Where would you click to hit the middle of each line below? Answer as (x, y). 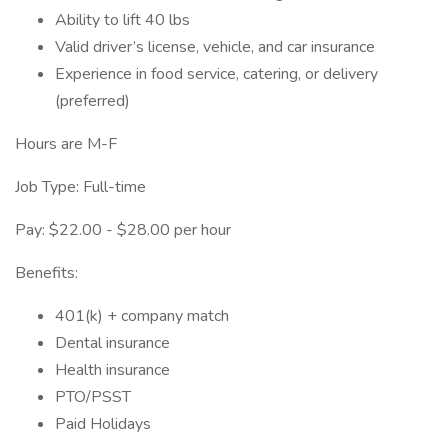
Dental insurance (112, 343)
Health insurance (112, 370)
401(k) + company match (142, 316)
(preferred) (92, 101)
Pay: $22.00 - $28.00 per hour (123, 230)
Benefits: (46, 273)
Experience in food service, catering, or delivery (216, 74)
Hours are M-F (66, 144)
